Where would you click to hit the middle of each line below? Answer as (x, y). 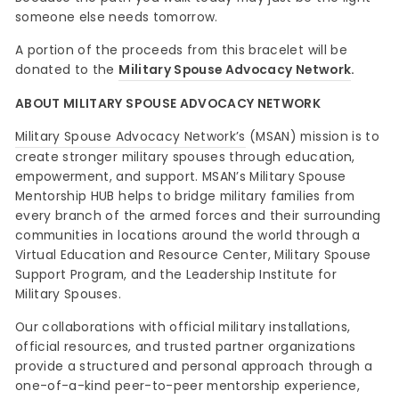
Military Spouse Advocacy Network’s (130, 137)
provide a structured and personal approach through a (194, 367)
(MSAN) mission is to (312, 137)
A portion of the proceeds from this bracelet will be (181, 51)
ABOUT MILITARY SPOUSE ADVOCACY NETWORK (168, 104)
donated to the (67, 70)
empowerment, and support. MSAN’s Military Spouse (181, 177)
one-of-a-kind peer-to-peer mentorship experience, (187, 387)
